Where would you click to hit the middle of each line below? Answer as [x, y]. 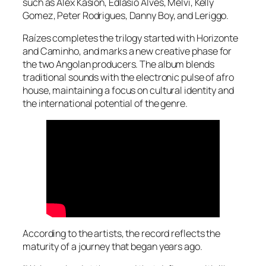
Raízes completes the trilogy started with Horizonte [130, 38]
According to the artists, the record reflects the [122, 234]
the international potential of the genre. [105, 104]
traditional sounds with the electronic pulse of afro [128, 77]
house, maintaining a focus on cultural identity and [128, 91]
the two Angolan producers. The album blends [118, 64]
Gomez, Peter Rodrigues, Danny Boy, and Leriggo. [126, 16]
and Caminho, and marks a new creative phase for [127, 51]
